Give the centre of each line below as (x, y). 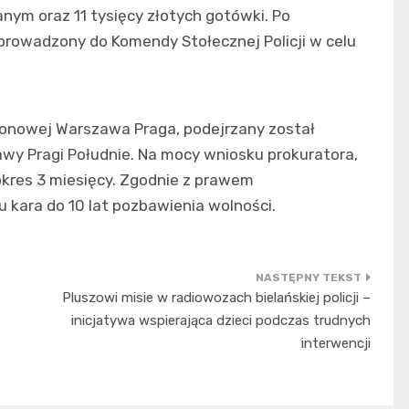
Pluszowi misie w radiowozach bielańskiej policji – (216, 298)
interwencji (336, 344)
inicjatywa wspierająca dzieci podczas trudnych (220, 321)
